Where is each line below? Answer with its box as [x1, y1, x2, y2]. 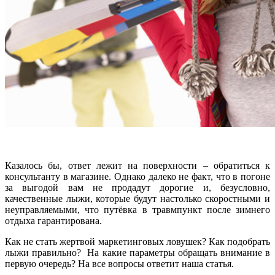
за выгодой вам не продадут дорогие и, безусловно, [5, 182, 270, 193]
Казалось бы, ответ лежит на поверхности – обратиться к [5, 160, 270, 171]
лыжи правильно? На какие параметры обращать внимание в [5, 247, 270, 258]
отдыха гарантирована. [5, 215, 102, 226]
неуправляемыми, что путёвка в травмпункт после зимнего [5, 204, 270, 215]
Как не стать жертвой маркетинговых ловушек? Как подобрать [5, 236, 270, 247]
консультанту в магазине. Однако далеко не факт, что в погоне [5, 171, 270, 182]
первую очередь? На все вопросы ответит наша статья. [5, 258, 234, 269]
